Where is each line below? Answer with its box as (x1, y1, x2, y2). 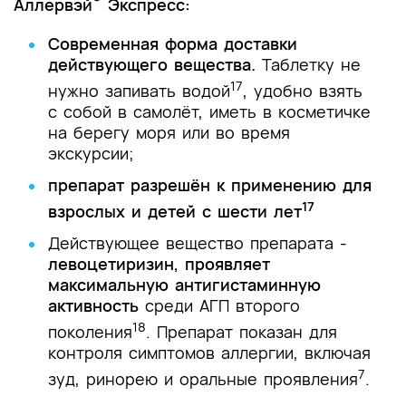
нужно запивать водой (48, 79, 230, 101)
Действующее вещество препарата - (48, 231, 347, 254)
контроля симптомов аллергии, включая (48, 341, 371, 363)
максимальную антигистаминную (48, 273, 321, 295)
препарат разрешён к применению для (48, 173, 372, 196)
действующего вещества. (48, 53, 262, 75)
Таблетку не (262, 53, 361, 75)
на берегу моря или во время (48, 121, 290, 143)
